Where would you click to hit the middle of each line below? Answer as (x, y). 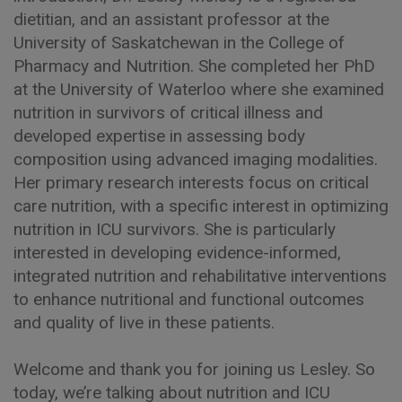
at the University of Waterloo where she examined (199, 89)
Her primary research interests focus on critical (191, 182)
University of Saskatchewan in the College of (179, 42)
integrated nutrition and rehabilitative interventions (200, 275)
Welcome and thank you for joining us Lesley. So (194, 369)
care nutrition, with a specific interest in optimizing (201, 205)
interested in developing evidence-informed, (177, 252)
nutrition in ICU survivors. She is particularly (175, 229)
